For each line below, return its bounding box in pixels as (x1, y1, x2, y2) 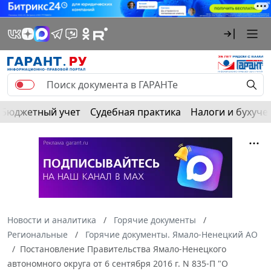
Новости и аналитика (7, 214, 96, 226)
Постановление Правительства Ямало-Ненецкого (20, 243, 226, 255)
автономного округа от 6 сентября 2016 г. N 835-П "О (7, 257, 228, 269)
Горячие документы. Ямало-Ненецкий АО (85, 228, 258, 240)
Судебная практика (90, 105, 181, 119)
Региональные (7, 228, 68, 240)
